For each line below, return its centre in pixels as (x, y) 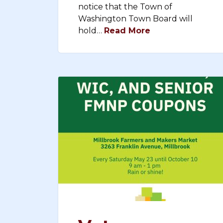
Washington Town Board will (135, 19)
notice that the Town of (125, 7)
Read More (127, 31)
